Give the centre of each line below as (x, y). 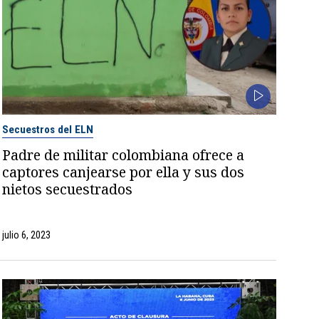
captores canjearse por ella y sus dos (124, 172)
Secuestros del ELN (48, 130)
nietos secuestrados (68, 189)
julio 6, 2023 (27, 235)
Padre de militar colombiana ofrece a (124, 155)
